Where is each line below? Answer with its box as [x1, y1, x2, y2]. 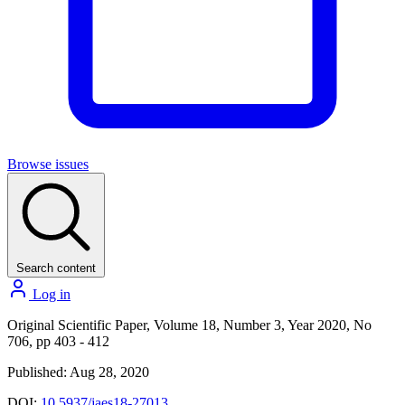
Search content [16, 261, 96, 275]
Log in [29, 287, 71, 302]
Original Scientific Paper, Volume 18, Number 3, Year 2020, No [7, 317, 372, 333]
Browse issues [7, 156, 89, 172]
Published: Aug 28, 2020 [7, 364, 149, 380]
